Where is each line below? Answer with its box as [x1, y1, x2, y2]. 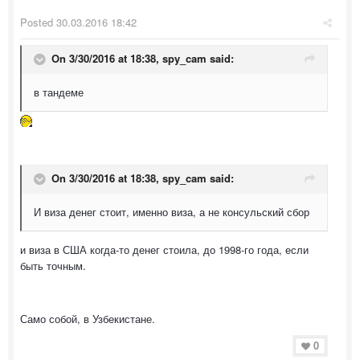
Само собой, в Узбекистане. [20, 311, 155, 326]
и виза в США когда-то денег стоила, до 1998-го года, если [20, 242, 309, 257]
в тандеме [34, 84, 84, 100]
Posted [20, 14, 56, 30]
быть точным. [20, 258, 86, 273]
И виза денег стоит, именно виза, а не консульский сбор [34, 204, 309, 219]
